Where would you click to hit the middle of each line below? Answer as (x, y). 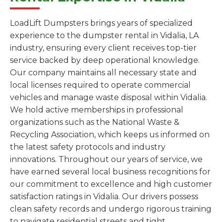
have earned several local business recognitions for (110, 171)
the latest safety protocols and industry (88, 147)
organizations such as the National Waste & (95, 122)
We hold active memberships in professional (97, 110)
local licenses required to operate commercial (100, 85)
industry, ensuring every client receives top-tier (103, 48)
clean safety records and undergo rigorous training (111, 209)
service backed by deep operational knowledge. (105, 60)
